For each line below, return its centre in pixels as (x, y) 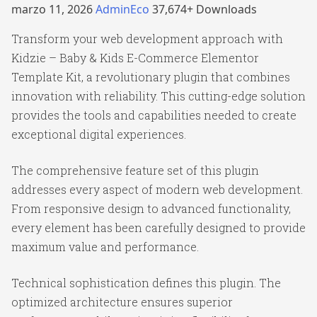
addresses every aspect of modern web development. (157, 189)
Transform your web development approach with (147, 38)
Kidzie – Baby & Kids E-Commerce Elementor (135, 57)
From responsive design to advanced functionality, (151, 208)
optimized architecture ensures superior (122, 301)
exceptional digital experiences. (99, 134)
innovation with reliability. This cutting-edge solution (158, 96)
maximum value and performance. (105, 246)
